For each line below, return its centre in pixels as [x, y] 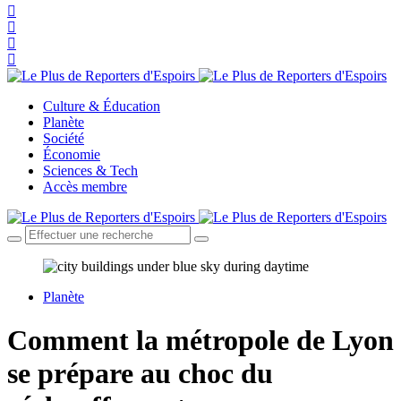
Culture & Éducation [102, 106]
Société [64, 138]
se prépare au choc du [140, 374]
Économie [72, 154]
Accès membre [85, 187]
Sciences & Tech [90, 171]
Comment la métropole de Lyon [200, 341]
